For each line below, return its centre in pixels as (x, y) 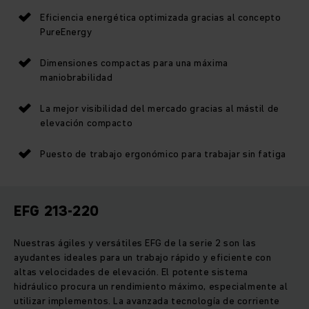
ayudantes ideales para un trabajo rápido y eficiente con (143, 257)
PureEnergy (66, 31)
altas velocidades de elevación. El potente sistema (131, 271)
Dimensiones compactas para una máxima (134, 62)
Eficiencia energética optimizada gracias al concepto (161, 17)
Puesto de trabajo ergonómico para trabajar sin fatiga (163, 153)
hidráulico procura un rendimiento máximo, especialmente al (151, 286)
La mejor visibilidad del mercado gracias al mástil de (160, 108)
